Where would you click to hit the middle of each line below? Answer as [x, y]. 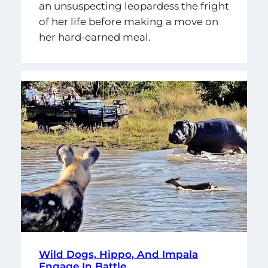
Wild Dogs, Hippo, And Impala [118, 255]
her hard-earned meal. [96, 37]
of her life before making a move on [128, 21]
